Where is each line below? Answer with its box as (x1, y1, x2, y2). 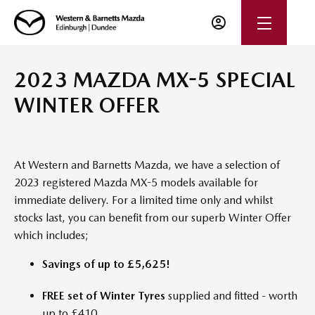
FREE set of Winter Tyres (42, 288, 165, 302)
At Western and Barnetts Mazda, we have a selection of (14, 157, 280, 172)
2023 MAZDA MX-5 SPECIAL (14, 67, 295, 92)
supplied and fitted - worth (165, 288, 297, 302)
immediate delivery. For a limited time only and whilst (14, 193, 273, 207)
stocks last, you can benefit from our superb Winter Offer (14, 210, 291, 224)
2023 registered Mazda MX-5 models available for (14, 175, 258, 189)
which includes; (14, 228, 89, 242)
